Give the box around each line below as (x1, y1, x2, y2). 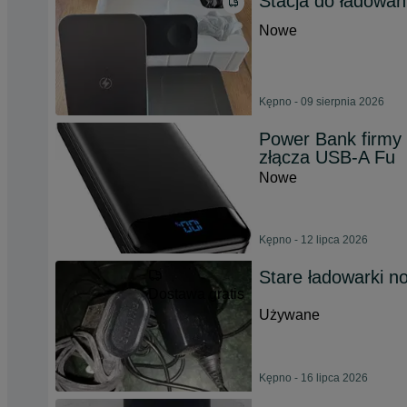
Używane (259, 307, 320, 323)
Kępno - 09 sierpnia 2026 (259, 95, 384, 108)
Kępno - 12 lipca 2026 (259, 233, 368, 246)
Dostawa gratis (148, 286, 244, 302)
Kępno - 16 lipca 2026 (259, 372, 368, 384)
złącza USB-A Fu (259, 147, 395, 167)
